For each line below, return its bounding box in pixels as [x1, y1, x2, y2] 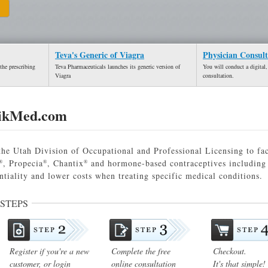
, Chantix [47, 157, 84, 169]
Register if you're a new [10, 245, 89, 257]
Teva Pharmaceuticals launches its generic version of [55, 62, 180, 71]
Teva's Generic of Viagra [55, 48, 144, 61]
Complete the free [111, 245, 170, 257]
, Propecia [3, 157, 43, 169]
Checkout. [213, 245, 246, 257]
